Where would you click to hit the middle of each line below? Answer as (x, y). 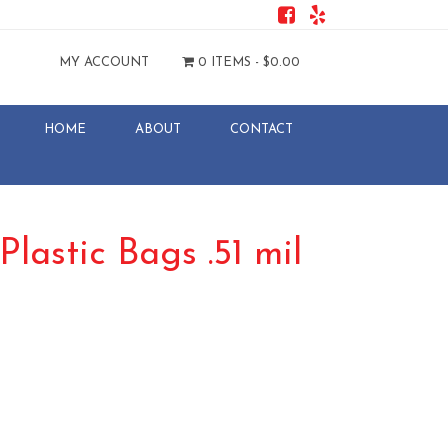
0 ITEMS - (228, 62)
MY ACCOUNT (104, 62)
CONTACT (261, 129)
